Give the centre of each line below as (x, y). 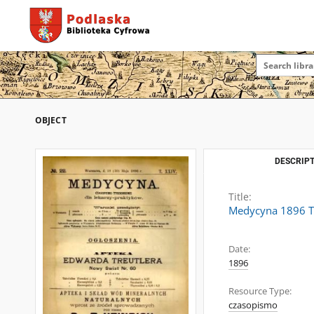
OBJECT (51, 120)
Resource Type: (260, 291)
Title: (240, 197)
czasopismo (253, 305)
